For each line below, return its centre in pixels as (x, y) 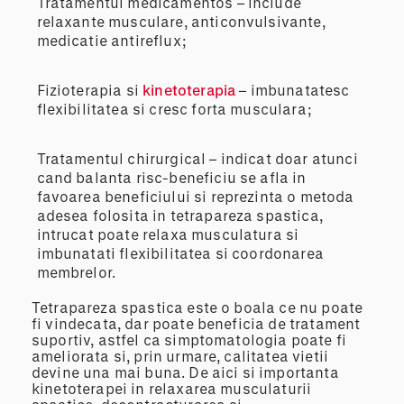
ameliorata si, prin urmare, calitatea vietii (180, 356)
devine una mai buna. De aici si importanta (185, 372)
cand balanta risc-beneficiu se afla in (171, 178)
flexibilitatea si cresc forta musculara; (174, 109)
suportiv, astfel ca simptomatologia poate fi (189, 340)
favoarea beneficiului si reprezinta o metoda (195, 197)
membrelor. (76, 272)
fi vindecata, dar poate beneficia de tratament (196, 324)
